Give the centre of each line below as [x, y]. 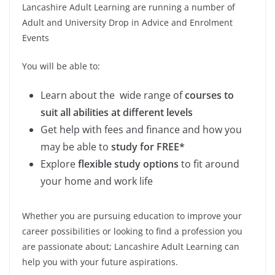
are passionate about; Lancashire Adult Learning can [131, 247]
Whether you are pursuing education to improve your [132, 216]
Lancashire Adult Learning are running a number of [129, 7]
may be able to [76, 147]
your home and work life [97, 181]
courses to [209, 95]
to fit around [209, 164]
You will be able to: [61, 66]
